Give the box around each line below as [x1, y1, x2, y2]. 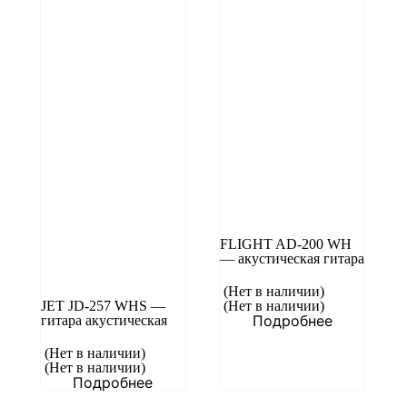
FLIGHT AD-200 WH [219, 236, 352, 252]
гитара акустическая [40, 313, 167, 328]
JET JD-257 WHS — [40, 298, 165, 313]
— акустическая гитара [219, 251, 364, 266]
